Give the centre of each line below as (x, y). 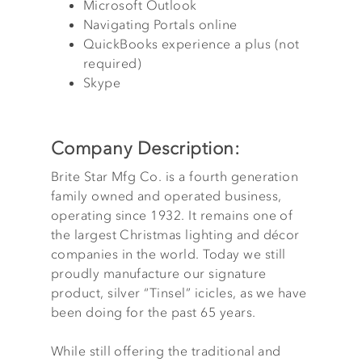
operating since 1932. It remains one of (172, 215)
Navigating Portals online (160, 24)
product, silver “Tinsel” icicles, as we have (179, 293)
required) (112, 63)
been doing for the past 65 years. (153, 312)
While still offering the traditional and (166, 351)
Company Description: (145, 148)
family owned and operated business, (166, 196)
